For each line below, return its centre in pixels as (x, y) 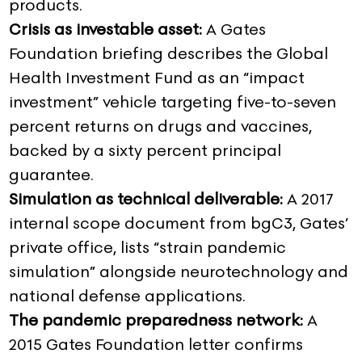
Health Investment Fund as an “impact (157, 78)
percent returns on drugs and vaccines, (160, 126)
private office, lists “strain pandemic (147, 248)
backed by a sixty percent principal (145, 151)
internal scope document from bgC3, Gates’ (179, 223)
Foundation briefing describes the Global (168, 54)
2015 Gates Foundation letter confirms (156, 345)
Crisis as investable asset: (107, 29)
